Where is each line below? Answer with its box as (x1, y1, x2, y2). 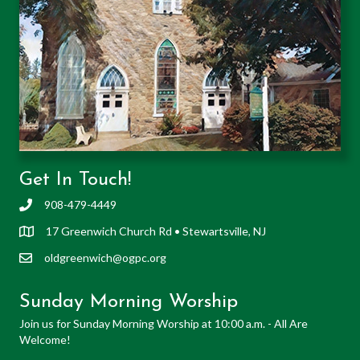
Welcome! (19, 333, 71, 347)
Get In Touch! (19, 170, 131, 190)
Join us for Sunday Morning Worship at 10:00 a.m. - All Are (19, 317, 308, 331)
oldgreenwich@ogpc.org (44, 251, 166, 265)
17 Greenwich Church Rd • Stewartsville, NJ (46, 224, 266, 239)
